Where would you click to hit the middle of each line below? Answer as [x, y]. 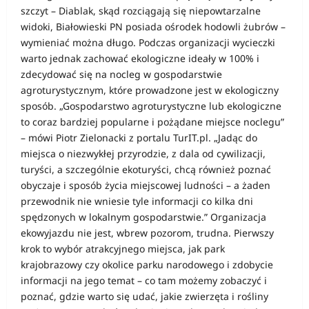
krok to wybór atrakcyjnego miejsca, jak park [123, 249]
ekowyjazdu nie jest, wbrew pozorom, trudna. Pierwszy [147, 233]
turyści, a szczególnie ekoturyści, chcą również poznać [146, 169]
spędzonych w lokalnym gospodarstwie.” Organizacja [143, 217]
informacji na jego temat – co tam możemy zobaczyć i [144, 280]
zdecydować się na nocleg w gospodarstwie [121, 74]
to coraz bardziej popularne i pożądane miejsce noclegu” [152, 122]
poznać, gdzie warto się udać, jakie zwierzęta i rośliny [144, 296]
